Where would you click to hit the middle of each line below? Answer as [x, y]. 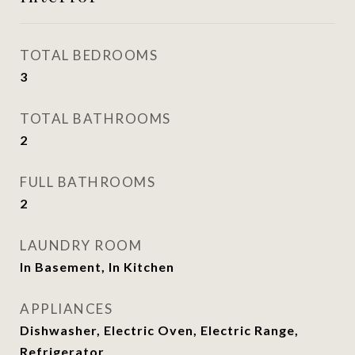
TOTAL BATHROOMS [95, 118]
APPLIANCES [66, 309]
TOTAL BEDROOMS [89, 55]
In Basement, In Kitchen [97, 267]
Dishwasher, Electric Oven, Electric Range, [159, 330]
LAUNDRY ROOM [81, 245]
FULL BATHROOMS [88, 182]
